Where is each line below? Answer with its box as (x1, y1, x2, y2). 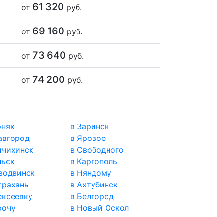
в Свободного (70, 145, 124, 155)
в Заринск (70, 122, 109, 132)
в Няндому (70, 168, 112, 178)
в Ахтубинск (70, 180, 118, 190)
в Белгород (70, 191, 114, 201)
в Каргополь (70, 156, 118, 167)
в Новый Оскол (70, 203, 129, 213)
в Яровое (70, 133, 106, 143)
